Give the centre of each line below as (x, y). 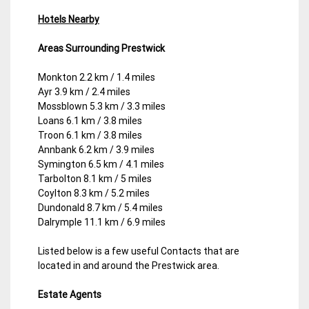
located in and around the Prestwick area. (129, 265)
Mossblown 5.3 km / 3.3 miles (102, 106)
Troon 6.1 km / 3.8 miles (90, 135)
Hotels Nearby (69, 19)
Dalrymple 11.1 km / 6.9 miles (102, 222)
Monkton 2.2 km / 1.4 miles (97, 77)
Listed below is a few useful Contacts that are (139, 251)
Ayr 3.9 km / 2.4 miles (84, 91)
